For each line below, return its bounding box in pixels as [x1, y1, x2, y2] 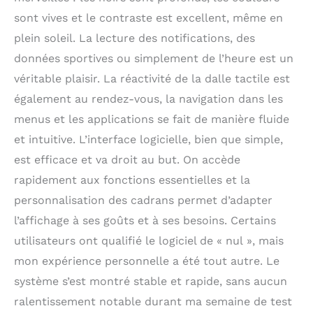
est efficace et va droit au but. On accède [14, 152, 240, 166]
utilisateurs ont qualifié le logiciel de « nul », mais [14, 233, 284, 247]
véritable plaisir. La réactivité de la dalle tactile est [14, 71, 290, 85]
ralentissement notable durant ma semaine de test [14, 294, 292, 308]
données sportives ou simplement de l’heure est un [14, 51, 293, 65]
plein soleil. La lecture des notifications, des [14, 31, 255, 45]
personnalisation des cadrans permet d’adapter [14, 193, 272, 207]
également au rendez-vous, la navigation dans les [14, 92, 283, 105]
